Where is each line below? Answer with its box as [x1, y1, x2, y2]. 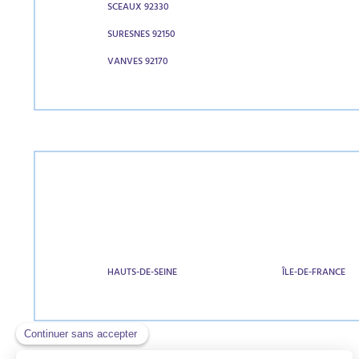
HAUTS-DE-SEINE [107, 264, 177, 282]
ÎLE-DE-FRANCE [282, 264, 346, 282]
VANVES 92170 [107, 54, 168, 71]
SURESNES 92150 [107, 26, 175, 44]
